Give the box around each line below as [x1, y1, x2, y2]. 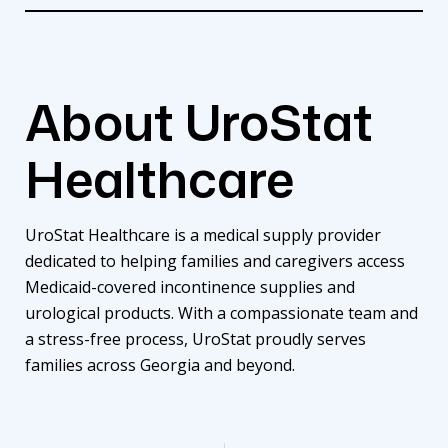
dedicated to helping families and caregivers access [25, 249, 405, 272]
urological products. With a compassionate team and [25, 301, 418, 324]
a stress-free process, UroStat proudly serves [25, 327, 366, 350]
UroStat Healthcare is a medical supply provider [25, 223, 381, 246]
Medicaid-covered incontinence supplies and [25, 275, 355, 298]
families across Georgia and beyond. [25, 353, 295, 376]
